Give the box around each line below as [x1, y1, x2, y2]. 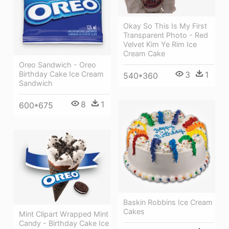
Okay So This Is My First [123, 21, 207, 30]
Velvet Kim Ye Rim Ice [123, 39, 197, 49]
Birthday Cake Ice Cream [19, 70, 104, 79]
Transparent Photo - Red [123, 30, 208, 39]
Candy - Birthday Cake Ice [19, 218, 109, 227]
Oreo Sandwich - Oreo [19, 60, 96, 70]
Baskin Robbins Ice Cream [123, 198, 213, 207]
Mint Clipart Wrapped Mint [19, 209, 108, 218]
